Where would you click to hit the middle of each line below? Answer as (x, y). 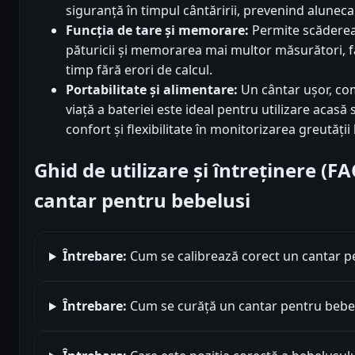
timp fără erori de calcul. (139, 70)
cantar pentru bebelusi (142, 200)
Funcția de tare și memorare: (157, 31)
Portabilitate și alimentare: (152, 90)
